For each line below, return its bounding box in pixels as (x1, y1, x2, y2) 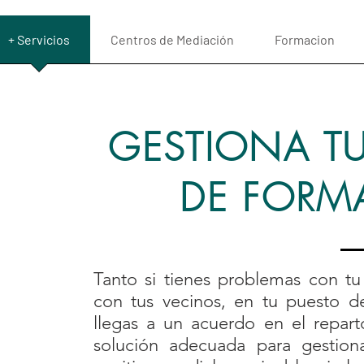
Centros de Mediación (110, 32, 234, 47)
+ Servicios (8, 32, 70, 47)
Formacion (274, 32, 335, 47)
